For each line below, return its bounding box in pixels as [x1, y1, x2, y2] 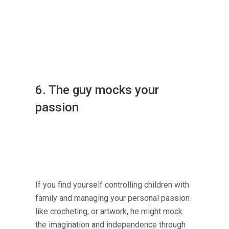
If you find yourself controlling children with [35, 180, 189, 190]
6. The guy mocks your [35, 83, 159, 98]
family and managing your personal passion [35, 193, 190, 203]
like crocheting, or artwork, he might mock [35, 207, 182, 217]
